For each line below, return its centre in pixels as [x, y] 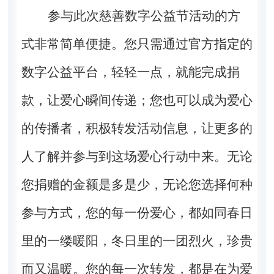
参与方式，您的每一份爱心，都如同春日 [137, 213]
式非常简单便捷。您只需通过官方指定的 [137, 44]
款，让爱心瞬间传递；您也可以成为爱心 [137, 100]
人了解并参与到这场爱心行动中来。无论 [137, 156]
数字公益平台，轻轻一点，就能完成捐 [130, 72]
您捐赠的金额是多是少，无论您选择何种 [137, 184]
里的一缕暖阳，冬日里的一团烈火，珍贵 [137, 241]
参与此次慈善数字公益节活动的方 [144, 16]
